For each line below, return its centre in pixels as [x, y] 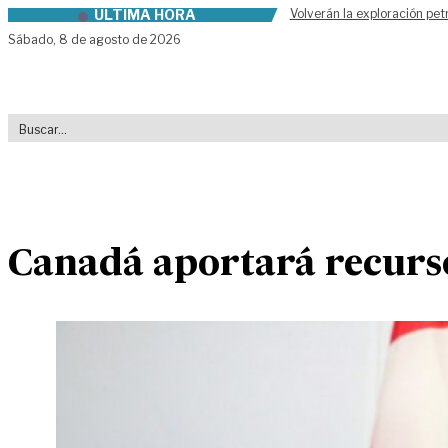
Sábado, [33, 39]
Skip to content [67, 18]
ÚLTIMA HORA [144, 14]
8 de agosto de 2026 [120, 39]
